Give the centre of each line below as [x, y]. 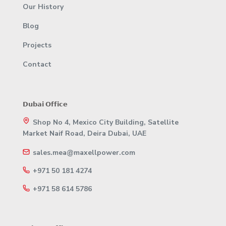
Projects [37, 45]
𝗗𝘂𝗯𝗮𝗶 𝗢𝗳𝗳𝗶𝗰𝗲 [45, 105]
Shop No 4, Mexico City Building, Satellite [106, 123]
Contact [37, 65]
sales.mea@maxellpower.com [84, 153]
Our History [43, 7]
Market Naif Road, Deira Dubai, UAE [84, 134]
